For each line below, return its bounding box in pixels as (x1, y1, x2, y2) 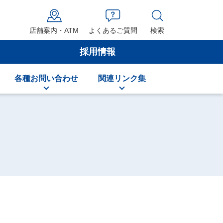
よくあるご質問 (89, 26, 137, 34)
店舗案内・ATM (29, 26, 79, 34)
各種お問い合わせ (14, 74, 78, 83)
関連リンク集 (98, 74, 146, 83)
